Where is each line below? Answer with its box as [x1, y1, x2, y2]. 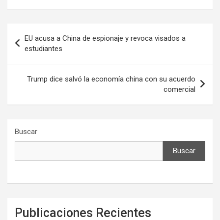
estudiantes [25, 44, 62, 54]
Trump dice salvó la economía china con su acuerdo [27, 75, 195, 84]
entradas [7, 55, 57, 70]
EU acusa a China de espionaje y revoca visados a [25, 34, 186, 43]
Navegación [7, 24, 72, 38]
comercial [164, 85, 195, 94]
